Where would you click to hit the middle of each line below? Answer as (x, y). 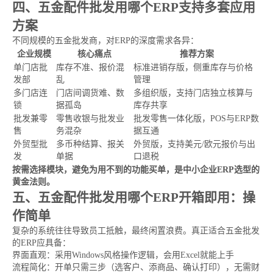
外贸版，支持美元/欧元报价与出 (194, 144)
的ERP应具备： (41, 243)
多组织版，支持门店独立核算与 (193, 93)
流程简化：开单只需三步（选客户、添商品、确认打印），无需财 (136, 267)
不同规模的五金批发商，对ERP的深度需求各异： (105, 41)
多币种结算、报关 (90, 144)
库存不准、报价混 (90, 67)
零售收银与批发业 (90, 119)
